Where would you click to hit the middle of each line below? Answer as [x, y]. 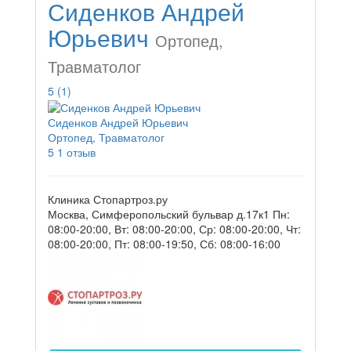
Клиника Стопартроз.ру [108, 199]
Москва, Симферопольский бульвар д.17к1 [159, 213]
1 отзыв [76, 152]
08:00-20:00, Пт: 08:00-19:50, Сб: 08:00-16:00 [164, 243]
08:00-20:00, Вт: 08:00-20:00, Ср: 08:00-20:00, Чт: [174, 228]
